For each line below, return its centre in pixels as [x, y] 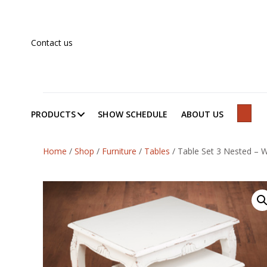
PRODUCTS [54, 114]
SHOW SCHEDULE [133, 114]
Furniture [119, 151]
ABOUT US [203, 114]
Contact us [52, 42]
